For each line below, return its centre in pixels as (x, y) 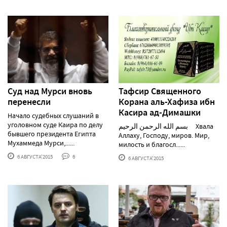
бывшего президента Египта (52, 134)
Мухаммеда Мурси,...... (41, 143)
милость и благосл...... (152, 144)
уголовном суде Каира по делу (55, 124)
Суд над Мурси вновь (50, 91)
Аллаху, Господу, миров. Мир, (164, 135)
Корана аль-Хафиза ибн (167, 102)
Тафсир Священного (160, 91)
